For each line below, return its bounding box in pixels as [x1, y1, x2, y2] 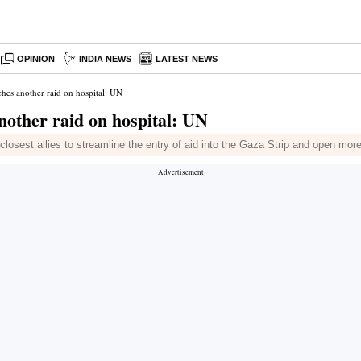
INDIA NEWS [79, 54, 132, 64]
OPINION [17, 54, 56, 64]
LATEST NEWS [156, 54, 218, 64]
